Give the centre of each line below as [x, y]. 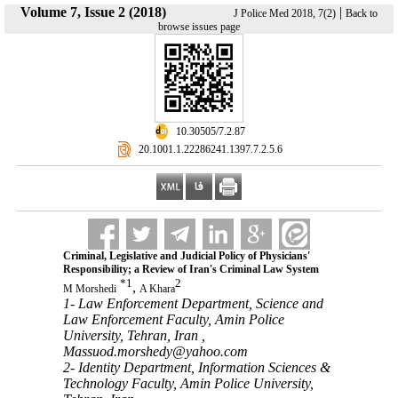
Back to [362, 13]
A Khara [157, 289]
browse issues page [199, 27]
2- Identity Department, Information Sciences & [196, 368]
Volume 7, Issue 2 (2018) [93, 12]
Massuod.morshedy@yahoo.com [155, 352]
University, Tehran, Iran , [134, 336]
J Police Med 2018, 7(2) [285, 13]
